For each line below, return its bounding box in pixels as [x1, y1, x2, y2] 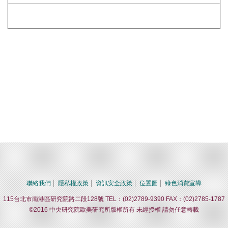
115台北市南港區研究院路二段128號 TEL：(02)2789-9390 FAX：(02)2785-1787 [3, 195, 225, 203]
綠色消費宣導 [165, 180, 202, 187]
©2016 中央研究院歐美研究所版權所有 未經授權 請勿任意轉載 [29, 206, 199, 213]
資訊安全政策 [96, 180, 132, 187]
